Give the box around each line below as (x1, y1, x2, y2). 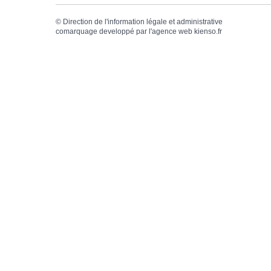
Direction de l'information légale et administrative (63, 18, 223, 27)
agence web (152, 27, 192, 36)
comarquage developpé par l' (56, 27, 152, 36)
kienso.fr (194, 27, 222, 36)
